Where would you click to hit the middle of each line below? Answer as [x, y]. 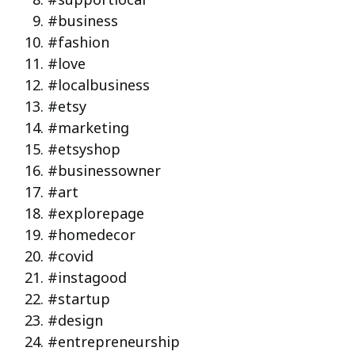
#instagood [87, 277]
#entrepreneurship [114, 341]
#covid [71, 256]
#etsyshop [84, 149]
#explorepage [96, 213]
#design [75, 320]
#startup [79, 298]
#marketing [88, 127]
